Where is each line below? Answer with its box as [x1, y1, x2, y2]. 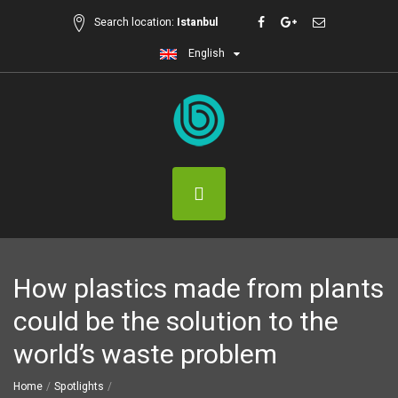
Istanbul [177, 13, 218, 30]
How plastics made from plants [13, 270, 384, 310]
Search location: [92, 13, 177, 30]
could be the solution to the [13, 303, 338, 343]
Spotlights [54, 378, 104, 395]
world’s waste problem [13, 336, 277, 376]
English [185, 45, 225, 62]
